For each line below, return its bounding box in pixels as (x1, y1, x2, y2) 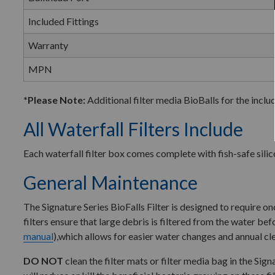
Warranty (28, 39, 69, 51)
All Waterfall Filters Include (23, 118, 243, 140)
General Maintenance (23, 171, 198, 193)
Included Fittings (28, 15, 99, 27)
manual (23, 230, 53, 242)
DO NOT (23, 255, 63, 266)
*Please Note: (23, 94, 85, 106)
